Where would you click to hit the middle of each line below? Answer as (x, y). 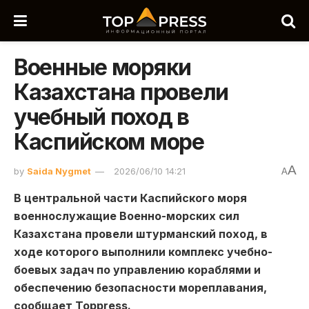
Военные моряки (103, 67)
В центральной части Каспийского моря (130, 198)
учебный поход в (101, 117)
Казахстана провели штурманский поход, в (141, 233)
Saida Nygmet (59, 171)
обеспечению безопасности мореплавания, (140, 287)
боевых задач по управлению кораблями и (137, 269)
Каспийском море (109, 142)
